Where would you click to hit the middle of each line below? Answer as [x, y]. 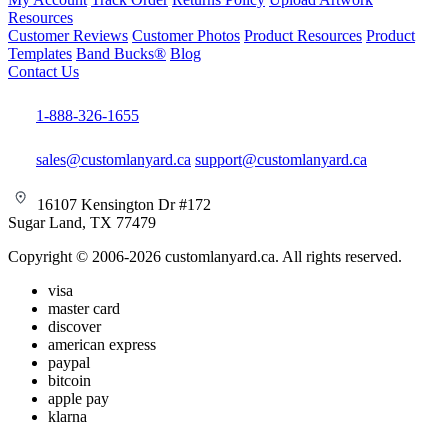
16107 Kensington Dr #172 [122, 205]
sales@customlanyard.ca [113, 160]
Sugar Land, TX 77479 [82, 223]
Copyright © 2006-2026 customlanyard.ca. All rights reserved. [205, 257]
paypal [69, 363]
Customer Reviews [68, 36]
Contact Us [43, 72]
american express [102, 345]
